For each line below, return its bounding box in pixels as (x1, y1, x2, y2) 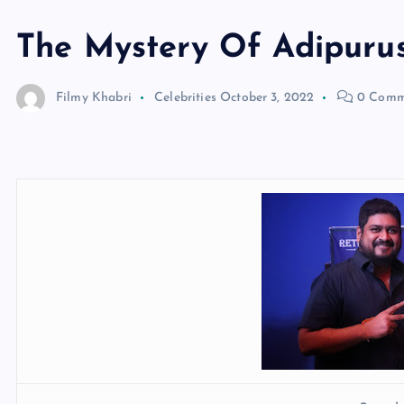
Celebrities (154, 91, 216, 106)
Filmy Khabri (56, 91, 132, 106)
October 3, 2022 (220, 91, 315, 106)
